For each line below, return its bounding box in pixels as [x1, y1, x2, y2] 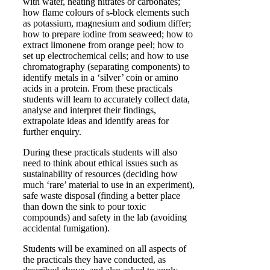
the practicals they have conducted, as [23, 254, 166, 265]
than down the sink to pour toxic [23, 201, 146, 212]
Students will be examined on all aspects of [23, 243, 186, 254]
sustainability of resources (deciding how [23, 169, 178, 179]
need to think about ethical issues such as [23, 158, 178, 168]
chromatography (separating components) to [23, 61, 190, 72]
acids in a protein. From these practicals [23, 83, 172, 93]
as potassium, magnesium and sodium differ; [23, 18, 191, 28]
